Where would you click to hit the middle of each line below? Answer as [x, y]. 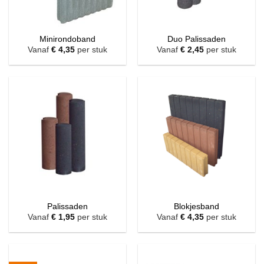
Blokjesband [197, 206]
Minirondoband [67, 39]
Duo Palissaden [197, 39]
